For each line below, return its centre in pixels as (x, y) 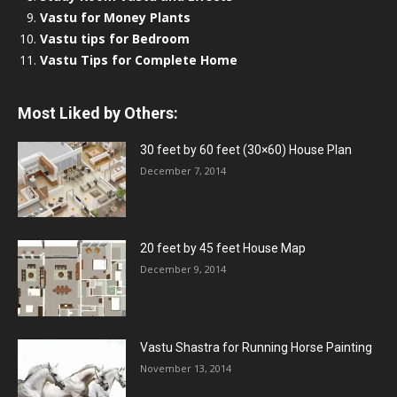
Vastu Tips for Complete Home (139, 59)
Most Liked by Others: (98, 113)
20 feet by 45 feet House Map (223, 249)
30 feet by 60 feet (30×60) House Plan (246, 149)
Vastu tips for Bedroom (115, 38)
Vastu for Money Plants (115, 17)
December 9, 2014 (183, 269)
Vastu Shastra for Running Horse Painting (257, 348)
